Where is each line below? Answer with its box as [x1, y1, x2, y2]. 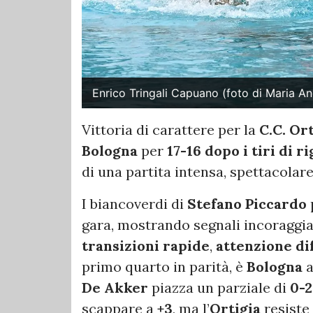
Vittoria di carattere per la [82, 121, 259, 139]
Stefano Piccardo [187, 195, 307, 213]
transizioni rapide [82, 237, 210, 255]
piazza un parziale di [148, 279, 290, 297]
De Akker [82, 279, 148, 297]
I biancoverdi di [82, 195, 187, 213]
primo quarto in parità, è [82, 258, 247, 276]
